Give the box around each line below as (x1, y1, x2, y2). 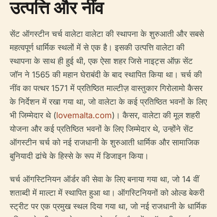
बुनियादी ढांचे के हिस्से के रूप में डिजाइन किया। (10, 151, 149, 161)
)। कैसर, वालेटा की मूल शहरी (112, 110, 200, 120)
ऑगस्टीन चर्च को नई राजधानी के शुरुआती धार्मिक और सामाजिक (10, 138, 200, 147)
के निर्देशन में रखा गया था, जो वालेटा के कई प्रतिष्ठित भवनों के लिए (10, 97, 207, 107)
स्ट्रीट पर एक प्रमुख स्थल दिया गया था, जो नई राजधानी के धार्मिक (10, 201, 207, 211)
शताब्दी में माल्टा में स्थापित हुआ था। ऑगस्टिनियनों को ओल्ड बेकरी (10, 188, 204, 198)
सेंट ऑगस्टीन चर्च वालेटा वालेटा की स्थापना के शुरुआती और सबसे (10, 29, 204, 39)
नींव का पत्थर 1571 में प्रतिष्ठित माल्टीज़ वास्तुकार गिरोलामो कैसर (10, 83, 202, 93)
